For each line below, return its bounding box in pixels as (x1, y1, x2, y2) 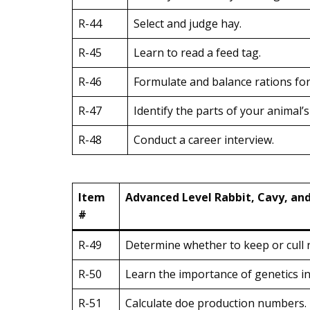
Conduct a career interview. (134, 132, 274, 147)
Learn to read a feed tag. (134, 45, 261, 60)
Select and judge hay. (134, 16, 241, 31)
